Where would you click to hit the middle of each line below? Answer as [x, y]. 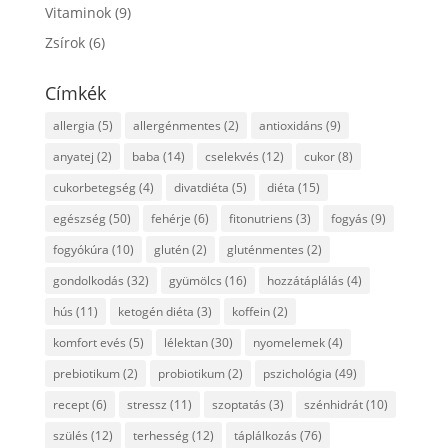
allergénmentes [176, 125]
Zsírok [64, 42]
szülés [70, 435]
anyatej [73, 156]
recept [70, 404]
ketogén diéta [155, 311]
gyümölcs [195, 280]
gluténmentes [265, 249]
